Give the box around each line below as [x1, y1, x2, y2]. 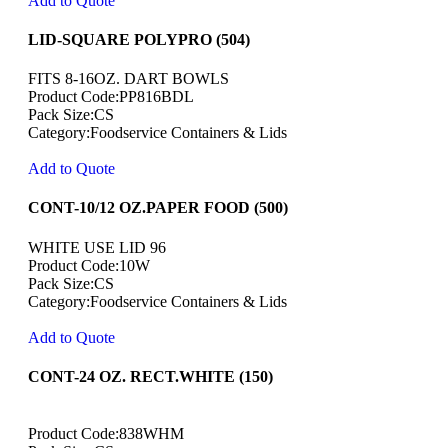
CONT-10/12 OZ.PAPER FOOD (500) [28, 199, 288, 217]
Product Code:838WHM [28, 425, 184, 443]
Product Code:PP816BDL [28, 88, 194, 106]
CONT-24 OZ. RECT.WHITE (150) [28, 367, 273, 385]
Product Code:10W [28, 256, 150, 274]
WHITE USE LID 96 [28, 238, 166, 256]
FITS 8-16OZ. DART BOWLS [28, 70, 229, 88]
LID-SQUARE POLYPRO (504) [28, 30, 250, 48]
